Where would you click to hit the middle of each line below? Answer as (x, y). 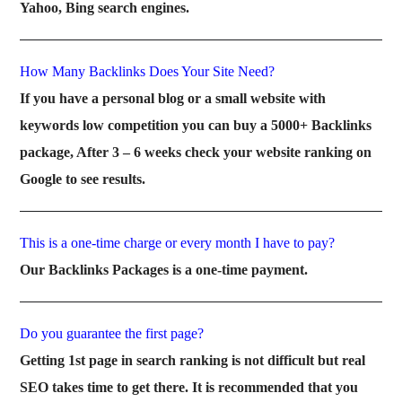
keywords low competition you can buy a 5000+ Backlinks (196, 126)
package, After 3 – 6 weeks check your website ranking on (196, 153)
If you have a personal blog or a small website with (173, 99)
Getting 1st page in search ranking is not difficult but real (193, 361)
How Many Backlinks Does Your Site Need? (148, 72)
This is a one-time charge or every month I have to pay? (178, 243)
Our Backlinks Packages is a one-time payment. (164, 270)
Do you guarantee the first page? (112, 334)
